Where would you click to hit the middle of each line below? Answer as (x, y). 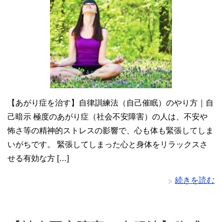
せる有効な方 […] (38, 158)
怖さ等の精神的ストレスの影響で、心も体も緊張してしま (111, 130)
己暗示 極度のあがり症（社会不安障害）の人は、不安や (108, 116)
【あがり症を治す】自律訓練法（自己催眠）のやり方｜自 (111, 103)
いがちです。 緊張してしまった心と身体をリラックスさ (108, 144)
